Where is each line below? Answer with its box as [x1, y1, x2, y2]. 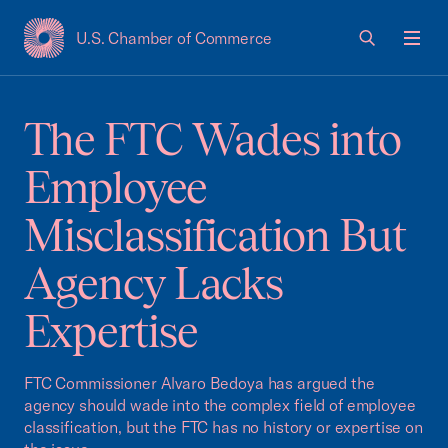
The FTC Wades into [24, 114, 401, 165]
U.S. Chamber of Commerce [76, 28, 272, 48]
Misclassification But [24, 210, 406, 261]
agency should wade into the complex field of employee [24, 395, 416, 415]
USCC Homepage [23, 37, 152, 60]
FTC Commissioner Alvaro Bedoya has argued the [24, 373, 375, 393]
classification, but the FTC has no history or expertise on [24, 417, 423, 437]
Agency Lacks [24, 258, 284, 309]
